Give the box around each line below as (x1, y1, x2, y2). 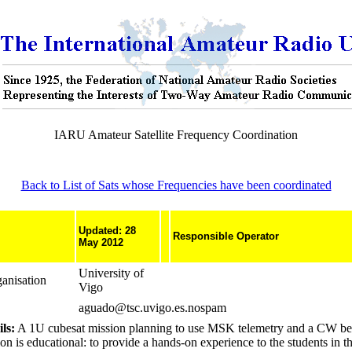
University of (79, 266, 144, 280)
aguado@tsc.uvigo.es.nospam (79, 301, 233, 314)
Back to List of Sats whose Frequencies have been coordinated (20, 178, 332, 192)
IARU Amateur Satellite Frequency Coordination (54, 128, 298, 141)
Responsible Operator (173, 230, 279, 242)
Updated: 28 (79, 225, 136, 236)
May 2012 (79, 236, 123, 248)
